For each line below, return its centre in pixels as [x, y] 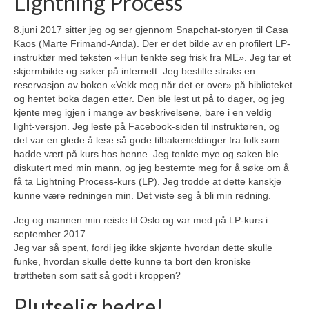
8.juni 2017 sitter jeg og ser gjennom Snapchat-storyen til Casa [151, 29]
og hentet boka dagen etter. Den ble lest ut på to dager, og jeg [149, 98]
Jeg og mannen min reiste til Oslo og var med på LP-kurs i [141, 220]
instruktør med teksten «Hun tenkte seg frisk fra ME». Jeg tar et [152, 57]
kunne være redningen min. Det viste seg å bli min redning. [142, 195]
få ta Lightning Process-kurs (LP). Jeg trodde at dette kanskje [148, 181]
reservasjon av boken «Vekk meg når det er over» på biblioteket [153, 84]
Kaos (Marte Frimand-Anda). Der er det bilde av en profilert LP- [152, 43]
